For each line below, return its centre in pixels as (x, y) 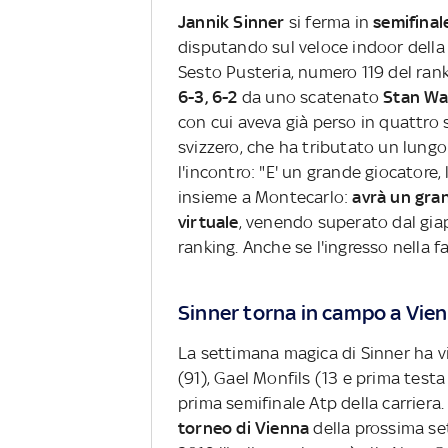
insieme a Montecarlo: (265, 197)
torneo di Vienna (244, 428)
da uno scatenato (308, 97)
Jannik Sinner (233, 22)
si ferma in (331, 22)
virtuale (208, 222)
